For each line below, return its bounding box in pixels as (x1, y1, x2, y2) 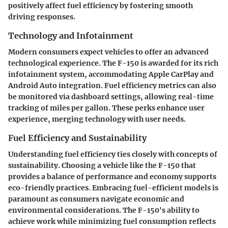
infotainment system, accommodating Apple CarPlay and (8, 69, 214, 79)
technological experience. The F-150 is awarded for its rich (8, 58, 218, 68)
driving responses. (8, 12, 75, 21)
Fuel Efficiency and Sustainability (8, 132, 147, 143)
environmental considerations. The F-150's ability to (8, 206, 199, 215)
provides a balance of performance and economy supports (8, 172, 216, 182)
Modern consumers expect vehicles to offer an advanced (8, 47, 209, 56)
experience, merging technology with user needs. (8, 114, 186, 124)
